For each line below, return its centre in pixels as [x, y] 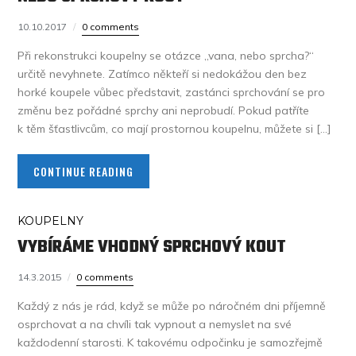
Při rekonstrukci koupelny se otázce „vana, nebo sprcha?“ [166, 56]
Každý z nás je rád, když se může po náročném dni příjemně [172, 306]
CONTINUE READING [84, 171]
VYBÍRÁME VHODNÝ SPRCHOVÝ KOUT [152, 247]
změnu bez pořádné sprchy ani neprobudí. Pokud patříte [164, 110]
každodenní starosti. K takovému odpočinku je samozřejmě [170, 342]
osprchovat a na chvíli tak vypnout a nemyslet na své [155, 324]
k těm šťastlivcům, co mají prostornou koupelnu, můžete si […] [174, 129]
